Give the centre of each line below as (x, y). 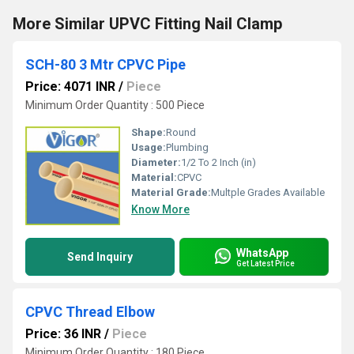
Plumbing (187, 147)
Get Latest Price (265, 263)
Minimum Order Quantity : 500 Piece (115, 105)
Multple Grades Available (268, 192)
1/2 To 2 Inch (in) (218, 162)
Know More (160, 209)
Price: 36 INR (63, 334)
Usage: (149, 147)
